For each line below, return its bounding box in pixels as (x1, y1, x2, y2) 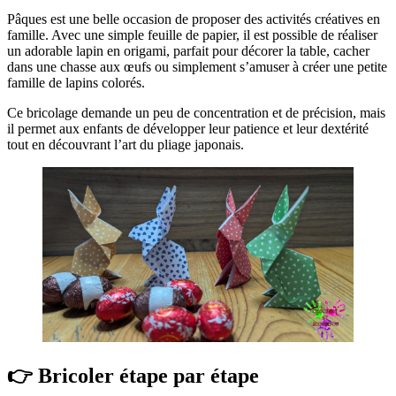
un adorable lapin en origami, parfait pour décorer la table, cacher (7, 43, 369, 59)
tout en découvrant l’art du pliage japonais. (7, 137, 244, 153)
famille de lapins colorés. (7, 75, 145, 91)
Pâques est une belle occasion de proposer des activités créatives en (7, 11, 380, 27)
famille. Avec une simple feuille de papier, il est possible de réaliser (7, 27, 377, 43)
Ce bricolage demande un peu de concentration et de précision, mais (7, 105, 385, 121)
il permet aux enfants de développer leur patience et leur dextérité (7, 121, 369, 137)
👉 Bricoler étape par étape (7, 364, 259, 388)
